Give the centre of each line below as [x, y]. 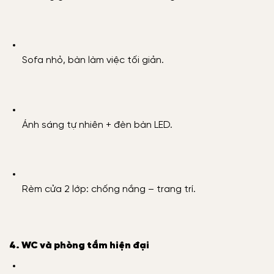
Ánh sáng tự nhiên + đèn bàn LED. [97, 125]
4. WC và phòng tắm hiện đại [79, 245]
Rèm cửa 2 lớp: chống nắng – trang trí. [109, 190]
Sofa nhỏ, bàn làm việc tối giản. [93, 61]
